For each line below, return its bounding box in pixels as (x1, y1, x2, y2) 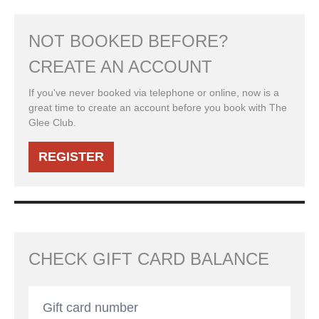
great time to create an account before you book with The (28, 102, 287, 113)
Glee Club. (28, 117, 76, 128)
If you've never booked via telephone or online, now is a (28, 87, 279, 98)
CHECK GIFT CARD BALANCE (28, 249, 269, 268)
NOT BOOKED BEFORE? (28, 31, 228, 51)
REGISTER (38, 150, 104, 164)
